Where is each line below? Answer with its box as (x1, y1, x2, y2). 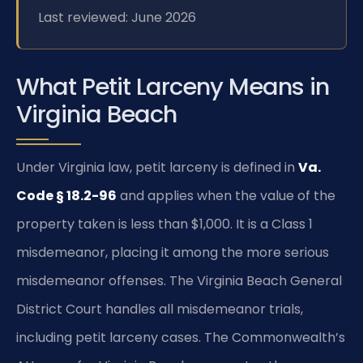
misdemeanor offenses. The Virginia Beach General (16, 271, 342, 291)
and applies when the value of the (117, 186, 335, 206)
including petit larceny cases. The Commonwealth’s (16, 328, 345, 348)
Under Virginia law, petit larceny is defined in (16, 158, 298, 177)
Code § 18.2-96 (16, 186, 117, 206)
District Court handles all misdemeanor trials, (16, 300, 303, 319)
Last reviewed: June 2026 (38, 8, 196, 28)
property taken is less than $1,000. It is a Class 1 (16, 215, 313, 234)
